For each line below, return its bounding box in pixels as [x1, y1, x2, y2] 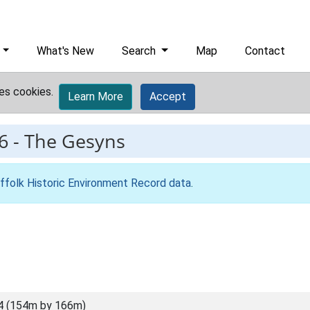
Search [122, 44, 159, 57]
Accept [149, 90, 186, 103]
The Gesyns [24, 128, 125, 154]
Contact [245, 44, 286, 57]
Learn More [68, 90, 123, 103]
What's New [37, 44, 95, 57]
